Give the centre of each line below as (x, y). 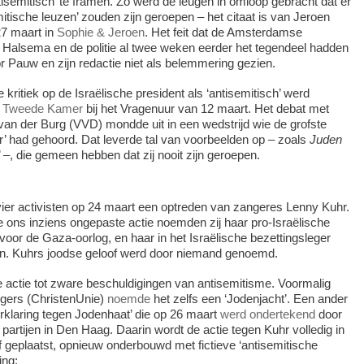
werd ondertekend (267, 314)
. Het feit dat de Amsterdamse (223, 32)
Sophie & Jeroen (100, 32)
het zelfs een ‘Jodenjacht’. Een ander (249, 298)
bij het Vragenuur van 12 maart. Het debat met (206, 108)
